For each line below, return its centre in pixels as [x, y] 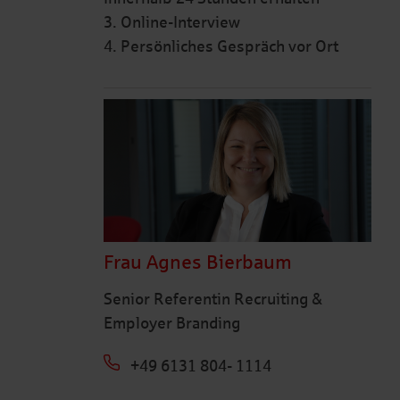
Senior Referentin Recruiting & [213, 299]
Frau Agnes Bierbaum [198, 263]
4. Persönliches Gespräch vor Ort [221, 47]
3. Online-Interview [172, 23]
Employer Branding [172, 323]
